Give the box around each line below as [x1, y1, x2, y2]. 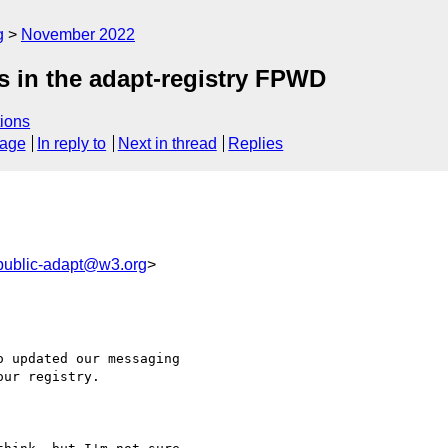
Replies [228, 135, 284, 153]
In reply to [37, 135, 107, 153]
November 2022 [21, 26, 135, 43]
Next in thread [117, 135, 217, 153]
